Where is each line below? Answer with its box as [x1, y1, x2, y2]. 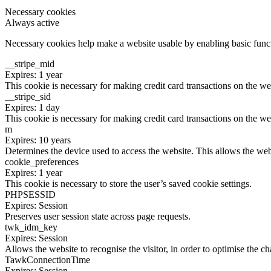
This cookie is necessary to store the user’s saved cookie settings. [5, 178, 252, 189]
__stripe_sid [5, 91, 51, 102]
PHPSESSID [5, 189, 56, 200]
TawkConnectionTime [5, 254, 90, 265]
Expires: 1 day [5, 102, 60, 113]
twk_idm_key [5, 221, 57, 232]
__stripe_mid [5, 58, 54, 69]
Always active [5, 17, 59, 28]
